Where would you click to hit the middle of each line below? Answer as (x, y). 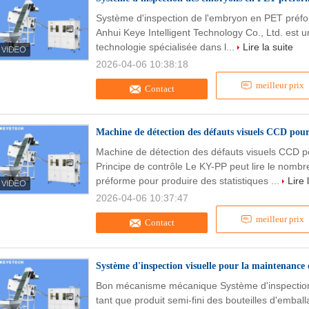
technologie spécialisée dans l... (167, 47)
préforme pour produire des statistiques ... (189, 181)
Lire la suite (268, 47)
